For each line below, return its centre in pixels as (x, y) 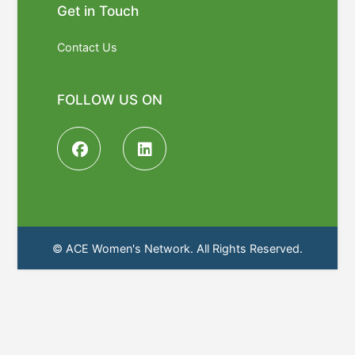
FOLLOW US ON (110, 99)
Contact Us (88, 47)
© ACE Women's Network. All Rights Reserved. (177, 248)
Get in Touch (98, 11)
